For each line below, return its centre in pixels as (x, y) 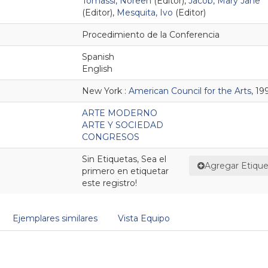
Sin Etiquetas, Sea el (124, 159)
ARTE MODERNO (120, 113)
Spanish (98, 57)
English (97, 68)
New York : (105, 91)
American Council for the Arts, (191, 91)
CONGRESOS (111, 137)
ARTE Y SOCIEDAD (123, 125)
